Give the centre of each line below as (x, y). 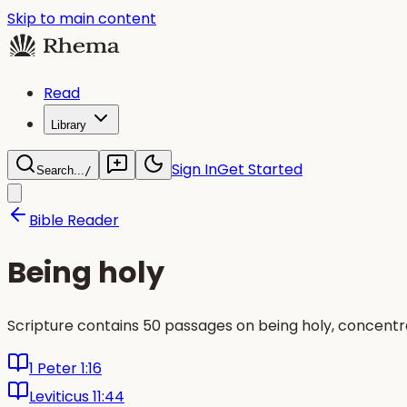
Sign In (194, 169)
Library (69, 125)
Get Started (260, 169)
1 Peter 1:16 (65, 368)
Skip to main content (82, 19)
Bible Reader (74, 220)
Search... (60, 170)
